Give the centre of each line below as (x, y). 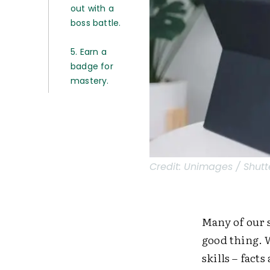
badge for (92, 66)
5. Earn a (89, 52)
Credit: (166, 166)
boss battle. (97, 23)
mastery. (90, 81)
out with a (92, 8)
